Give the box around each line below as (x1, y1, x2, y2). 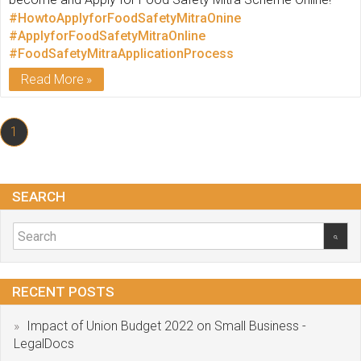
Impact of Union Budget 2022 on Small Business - (27, 318, 306, 334)
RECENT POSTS (12, 284, 114, 300)
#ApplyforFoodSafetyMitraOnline (9, 28, 205, 44)
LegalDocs (14, 336, 74, 351)
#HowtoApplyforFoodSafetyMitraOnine (9, 10, 241, 26)
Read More (21, 72, 84, 87)
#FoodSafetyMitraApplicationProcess (9, 46, 234, 61)
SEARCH (12, 189, 65, 205)
